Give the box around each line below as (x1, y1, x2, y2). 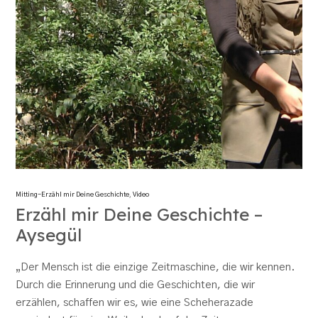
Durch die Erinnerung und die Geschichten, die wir (16, 280, 256, 291)
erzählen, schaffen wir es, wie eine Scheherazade (16, 297, 254, 309)
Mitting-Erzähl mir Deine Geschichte (16, 192, 130, 199)
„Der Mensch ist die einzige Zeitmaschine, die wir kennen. (16, 262, 296, 273)
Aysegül (16, 224, 82, 246)
